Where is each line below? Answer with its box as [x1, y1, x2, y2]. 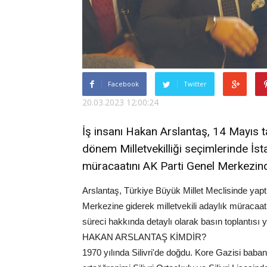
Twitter [184, 79, 207, 89]
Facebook [108, 79, 139, 89]
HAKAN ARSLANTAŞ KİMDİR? [82, 232, 206, 243]
